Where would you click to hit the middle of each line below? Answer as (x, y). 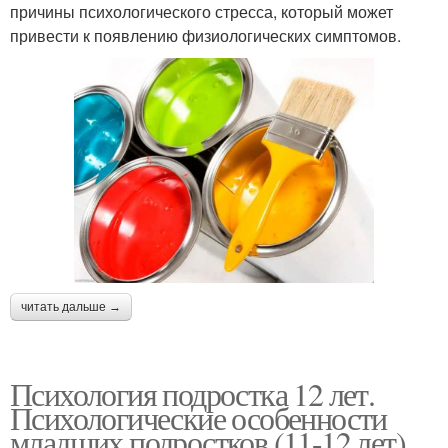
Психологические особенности (198, 417)
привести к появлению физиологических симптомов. (205, 35)
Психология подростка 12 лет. (192, 393)
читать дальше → (71, 306)
